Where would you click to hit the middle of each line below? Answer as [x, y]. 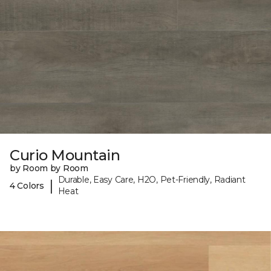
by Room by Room [49, 168]
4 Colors [27, 185]
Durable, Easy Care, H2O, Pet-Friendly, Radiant [152, 180]
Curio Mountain [65, 155]
